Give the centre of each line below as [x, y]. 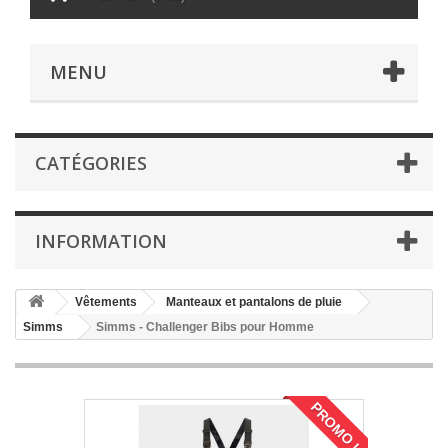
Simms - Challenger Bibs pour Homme [205, 327]
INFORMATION [101, 241]
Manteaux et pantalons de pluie [254, 302]
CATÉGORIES [91, 163]
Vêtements [106, 302]
